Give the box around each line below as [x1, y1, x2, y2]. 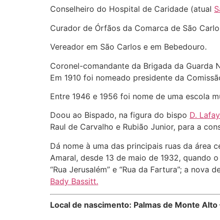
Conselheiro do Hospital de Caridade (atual [50, 4, 214, 14]
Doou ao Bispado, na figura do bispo [50, 110, 190, 120]
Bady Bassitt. [50, 176, 98, 186]
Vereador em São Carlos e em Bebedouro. [50, 42, 207, 52]
